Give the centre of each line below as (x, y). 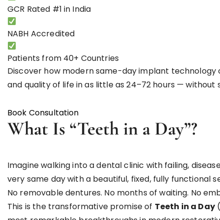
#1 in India (72, 9)
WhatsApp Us (108, 113)
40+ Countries (91, 58)
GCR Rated (30, 9)
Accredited (52, 34)
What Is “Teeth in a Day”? (102, 129)
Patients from (36, 58)
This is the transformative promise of (81, 206)
